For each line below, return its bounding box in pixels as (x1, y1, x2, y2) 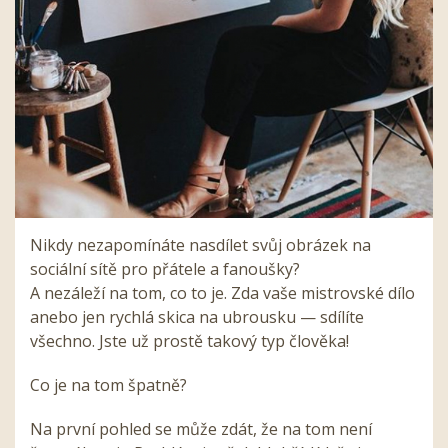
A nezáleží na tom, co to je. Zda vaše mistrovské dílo (30, 282, 415, 305)
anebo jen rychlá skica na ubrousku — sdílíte (30, 306, 364, 329)
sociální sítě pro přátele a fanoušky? (30, 258, 300, 281)
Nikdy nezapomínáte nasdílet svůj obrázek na (30, 234, 371, 257)
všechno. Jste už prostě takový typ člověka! (30, 330, 349, 353)
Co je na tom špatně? (30, 374, 187, 397)
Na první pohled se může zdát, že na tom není (30, 418, 372, 441)
